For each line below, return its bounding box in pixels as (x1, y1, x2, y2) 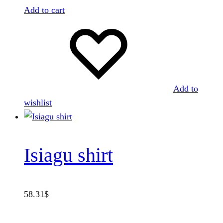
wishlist (24, 97, 52, 108)
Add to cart (24, 4, 65, 15)
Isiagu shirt (24, 144, 113, 167)
